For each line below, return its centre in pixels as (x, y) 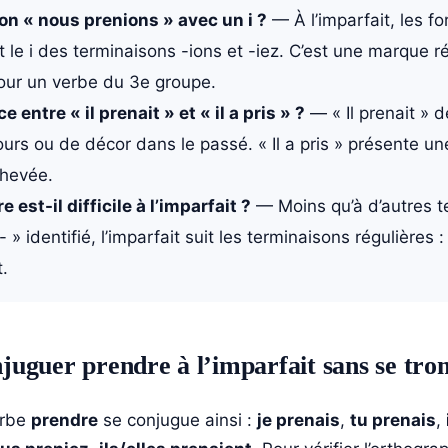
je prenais (298, 419)
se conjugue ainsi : (177, 419)
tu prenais (393, 419)
